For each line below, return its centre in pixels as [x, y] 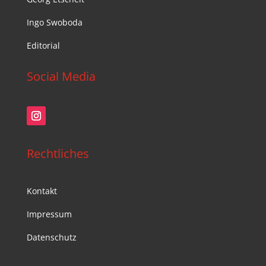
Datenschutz [51, 237]
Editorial [43, 45]
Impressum [49, 214]
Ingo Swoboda [54, 22]
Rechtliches [58, 153]
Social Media [61, 76]
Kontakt [42, 191]
